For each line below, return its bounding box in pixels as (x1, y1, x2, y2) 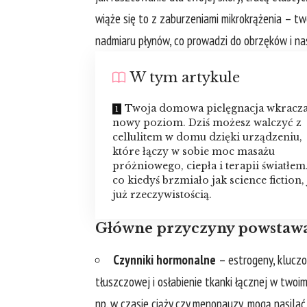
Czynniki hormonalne (113, 251, 216, 269)
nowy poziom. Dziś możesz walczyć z (112, 116, 302, 130)
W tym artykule (130, 69, 240, 86)
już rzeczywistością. (112, 188, 212, 201)
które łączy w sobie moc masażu (112, 145, 275, 158)
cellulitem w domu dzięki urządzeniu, (112, 131, 302, 144)
